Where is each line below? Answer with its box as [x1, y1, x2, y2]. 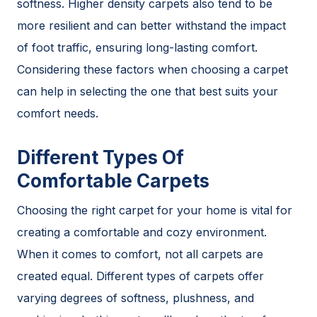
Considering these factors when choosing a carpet [17, 62, 288, 76]
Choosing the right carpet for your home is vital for [17, 203, 292, 217]
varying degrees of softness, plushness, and [17, 291, 254, 305]
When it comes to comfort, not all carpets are [17, 247, 263, 261]
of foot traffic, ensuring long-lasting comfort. [17, 40, 258, 54]
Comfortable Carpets [17, 170, 209, 192]
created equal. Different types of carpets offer [17, 269, 264, 283]
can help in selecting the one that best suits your [17, 84, 278, 98]
